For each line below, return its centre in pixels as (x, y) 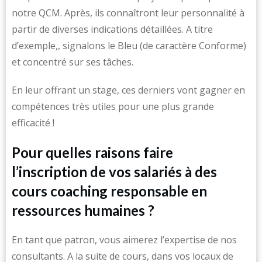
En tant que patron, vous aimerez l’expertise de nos (124, 240)
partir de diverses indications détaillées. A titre (112, 29)
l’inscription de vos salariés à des (114, 172)
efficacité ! (33, 123)
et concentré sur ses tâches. (73, 62)
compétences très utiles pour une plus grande (113, 106)
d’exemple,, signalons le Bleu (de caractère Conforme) (129, 46)
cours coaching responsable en (109, 191)
